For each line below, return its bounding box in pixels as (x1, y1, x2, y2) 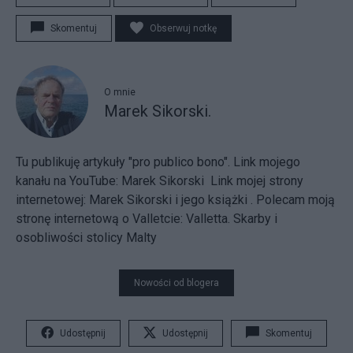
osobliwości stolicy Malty (16, 230, 157, 246)
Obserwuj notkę (150, 23, 217, 35)
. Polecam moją (247, 192, 335, 208)
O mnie (104, 86, 136, 98)
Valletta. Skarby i (186, 211, 277, 227)
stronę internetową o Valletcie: (16, 211, 186, 227)
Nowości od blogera (134, 277, 219, 289)
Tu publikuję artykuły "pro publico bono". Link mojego (16, 154, 300, 170)
